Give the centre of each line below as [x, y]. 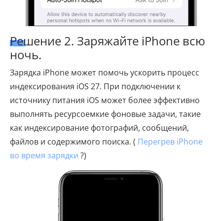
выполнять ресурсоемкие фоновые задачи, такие [105, 114]
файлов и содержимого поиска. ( [74, 142]
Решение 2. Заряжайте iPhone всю [108, 41]
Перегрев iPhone [170, 142]
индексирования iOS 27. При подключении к [95, 86]
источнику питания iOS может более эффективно [105, 100]
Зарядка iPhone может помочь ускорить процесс [105, 73]
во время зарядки [44, 155]
